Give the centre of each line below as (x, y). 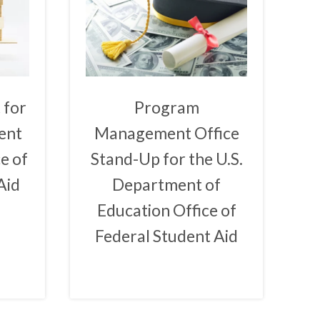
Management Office (166, 132)
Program (166, 107)
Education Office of (166, 210)
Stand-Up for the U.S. (166, 158)
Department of (167, 184)
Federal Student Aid (167, 235)
